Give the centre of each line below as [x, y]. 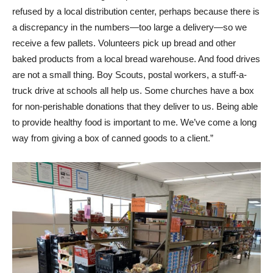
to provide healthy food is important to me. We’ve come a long [134, 122]
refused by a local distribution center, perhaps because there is [136, 12]
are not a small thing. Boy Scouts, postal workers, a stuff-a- [129, 75]
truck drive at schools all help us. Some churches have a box [133, 91]
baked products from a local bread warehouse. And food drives [136, 59]
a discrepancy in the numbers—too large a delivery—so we [129, 27]
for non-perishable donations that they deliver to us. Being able [135, 107]
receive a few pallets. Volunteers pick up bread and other [124, 43]
